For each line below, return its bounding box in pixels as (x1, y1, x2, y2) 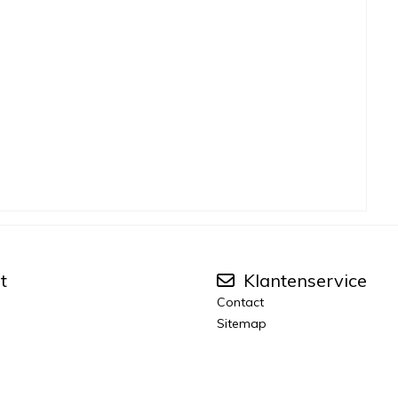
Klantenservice (238, 268, 367, 291)
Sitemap (216, 314, 267, 331)
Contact (216, 293, 264, 310)
